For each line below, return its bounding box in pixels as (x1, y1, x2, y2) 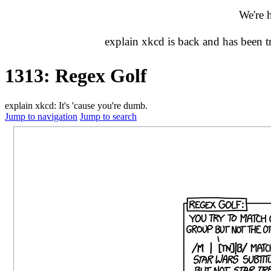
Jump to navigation (5, 111, 77, 122)
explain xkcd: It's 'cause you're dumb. (5, 100, 148, 111)
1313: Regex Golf (5, 65, 147, 87)
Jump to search (80, 111, 137, 122)
